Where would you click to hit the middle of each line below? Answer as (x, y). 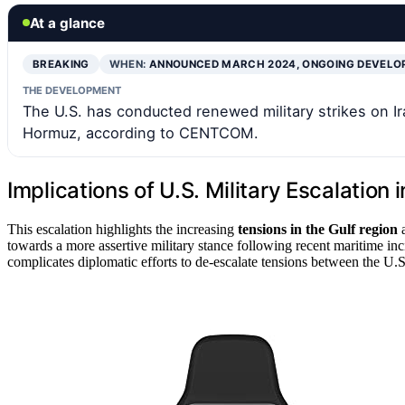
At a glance (67, 23)
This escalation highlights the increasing (122, 229)
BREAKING (61, 64)
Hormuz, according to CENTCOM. (141, 132)
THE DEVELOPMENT (72, 90)
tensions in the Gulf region (318, 229)
